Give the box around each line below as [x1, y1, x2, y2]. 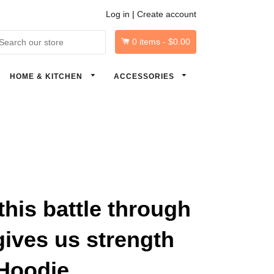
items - [137, 37, 168, 46]
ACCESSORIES [113, 72, 177, 81]
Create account [137, 9, 196, 19]
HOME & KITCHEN [10, 72, 85, 81]
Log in [106, 9, 130, 19]
